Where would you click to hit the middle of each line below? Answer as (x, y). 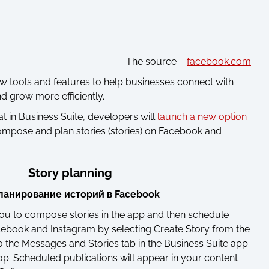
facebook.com (219, 62)
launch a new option (202, 117)
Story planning (70, 173)
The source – (156, 62)
